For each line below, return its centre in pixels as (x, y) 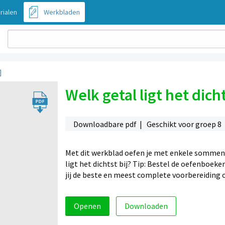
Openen (87, 206)
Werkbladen (62, 12)
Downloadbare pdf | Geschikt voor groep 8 (147, 124)
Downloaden (146, 206)
